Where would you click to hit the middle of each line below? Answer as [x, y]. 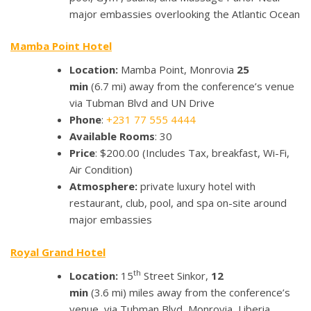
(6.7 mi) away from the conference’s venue [193, 86]
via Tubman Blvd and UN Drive [142, 103]
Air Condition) [101, 170]
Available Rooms [112, 136]
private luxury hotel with [198, 186]
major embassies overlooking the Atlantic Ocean [185, 14]
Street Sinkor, [176, 275]
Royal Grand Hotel [58, 252]
